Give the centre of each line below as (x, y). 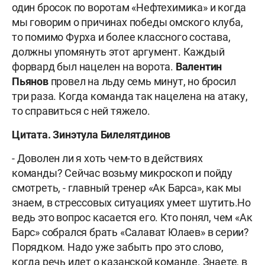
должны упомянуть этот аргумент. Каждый (118, 52)
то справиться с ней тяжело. (81, 111)
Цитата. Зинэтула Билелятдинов (91, 135)
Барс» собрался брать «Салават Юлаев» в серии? (130, 232)
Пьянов (30, 82)
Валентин (199, 67)
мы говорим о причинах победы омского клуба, (127, 22)
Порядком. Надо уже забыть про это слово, (118, 247)
